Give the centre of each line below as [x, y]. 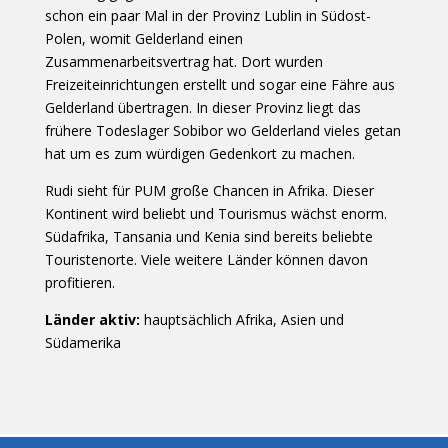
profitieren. [79, 282]
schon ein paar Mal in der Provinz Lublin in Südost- [207, 15]
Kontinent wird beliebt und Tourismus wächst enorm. [215, 213]
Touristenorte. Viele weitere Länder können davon [206, 259]
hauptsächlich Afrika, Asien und [241, 319]
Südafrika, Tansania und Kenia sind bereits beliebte [208, 236]
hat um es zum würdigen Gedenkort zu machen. [199, 153]
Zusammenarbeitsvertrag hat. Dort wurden [183, 61]
